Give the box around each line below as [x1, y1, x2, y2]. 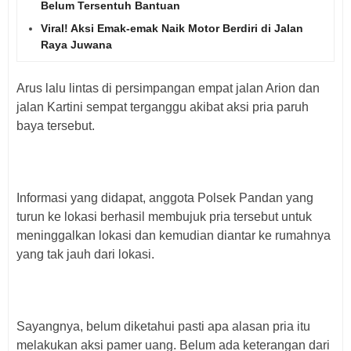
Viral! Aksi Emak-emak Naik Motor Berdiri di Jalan [41, 21, 303, 34]
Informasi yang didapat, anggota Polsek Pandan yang [16, 190, 313, 204]
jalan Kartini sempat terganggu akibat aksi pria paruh [16, 100, 309, 114]
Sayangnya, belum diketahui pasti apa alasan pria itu [16, 319, 310, 333]
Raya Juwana [41, 38, 112, 51]
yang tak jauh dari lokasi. [16, 247, 154, 261]
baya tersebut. [16, 118, 95, 132]
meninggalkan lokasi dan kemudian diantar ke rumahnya [16, 228, 331, 242]
